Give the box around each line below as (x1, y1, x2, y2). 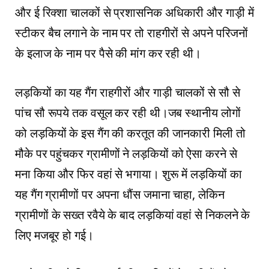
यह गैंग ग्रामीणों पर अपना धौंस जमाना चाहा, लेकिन (15, 186, 225, 202)
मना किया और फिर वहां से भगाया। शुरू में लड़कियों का (15, 165, 242, 182)
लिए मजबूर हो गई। (15, 226, 94, 243)
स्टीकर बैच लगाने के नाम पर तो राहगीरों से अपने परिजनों (15, 25, 249, 41)
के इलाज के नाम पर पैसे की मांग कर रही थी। (15, 45, 201, 62)
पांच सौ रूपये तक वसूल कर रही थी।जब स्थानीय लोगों (15, 104, 241, 121)
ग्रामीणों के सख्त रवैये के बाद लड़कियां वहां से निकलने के (15, 206, 250, 223)
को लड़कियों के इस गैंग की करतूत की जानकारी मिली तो (15, 124, 246, 141)
